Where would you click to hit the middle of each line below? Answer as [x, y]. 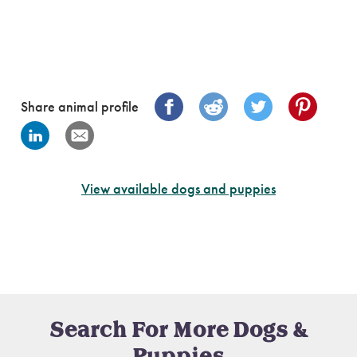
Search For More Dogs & [178, 331]
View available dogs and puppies [178, 189]
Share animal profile [80, 107]
